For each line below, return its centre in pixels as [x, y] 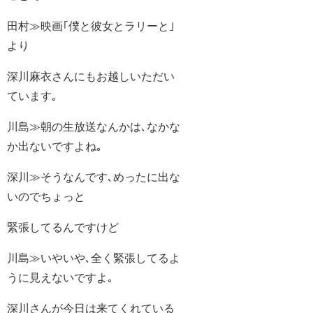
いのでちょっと [46, 197]
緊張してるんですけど [63, 227]
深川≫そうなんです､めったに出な [94, 177]
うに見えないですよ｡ [60, 278]
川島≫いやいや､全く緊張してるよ [94, 258]
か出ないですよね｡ [54, 146]
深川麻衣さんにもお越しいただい [91, 77]
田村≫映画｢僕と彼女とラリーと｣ [91, 26]
